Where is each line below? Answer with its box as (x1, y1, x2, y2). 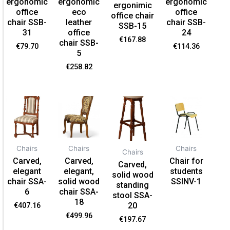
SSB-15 (119, 21, 147, 31)
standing (116, 180, 149, 190)
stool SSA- (112, 190, 153, 201)
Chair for (169, 156, 203, 166)
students (169, 166, 203, 177)
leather (66, 17, 92, 27)
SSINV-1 (171, 177, 202, 187)
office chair (111, 10, 155, 21)
